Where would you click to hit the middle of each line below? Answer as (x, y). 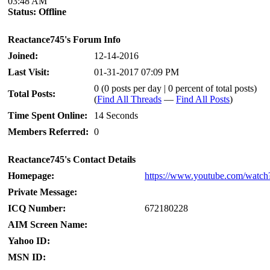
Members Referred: (48, 132)
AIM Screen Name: (48, 224)
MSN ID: (27, 257)
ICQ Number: (37, 208)
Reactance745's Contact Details (72, 159)
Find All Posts (203, 99)
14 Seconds (116, 115)
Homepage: (31, 176)
